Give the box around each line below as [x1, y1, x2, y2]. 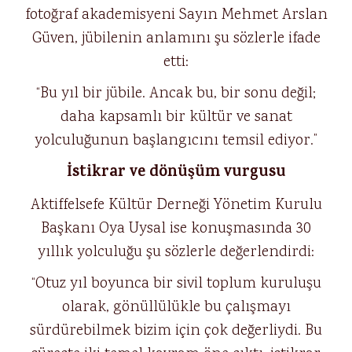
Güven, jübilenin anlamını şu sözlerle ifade [31, 27, 321, 49]
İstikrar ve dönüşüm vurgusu [66, 160, 286, 186]
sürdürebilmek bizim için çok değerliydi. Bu [30, 320, 322, 342]
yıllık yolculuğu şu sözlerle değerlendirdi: [38, 241, 314, 263]
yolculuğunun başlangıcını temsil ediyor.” [35, 130, 317, 152]
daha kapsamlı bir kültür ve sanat [60, 106, 292, 128]
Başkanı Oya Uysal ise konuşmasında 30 [41, 218, 311, 240]
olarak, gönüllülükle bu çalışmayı [61, 296, 291, 318]
